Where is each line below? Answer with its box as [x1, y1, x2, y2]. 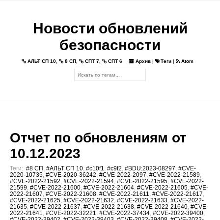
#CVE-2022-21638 [83, 203, 134, 210]
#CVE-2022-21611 [99, 190, 149, 197]
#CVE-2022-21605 [137, 184, 188, 191]
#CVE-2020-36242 [46, 171, 96, 178]
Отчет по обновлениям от [10, 130, 187, 145]
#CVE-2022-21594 [63, 177, 114, 185]
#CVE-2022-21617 [152, 190, 203, 197]
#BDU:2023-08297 [125, 165, 175, 172]
